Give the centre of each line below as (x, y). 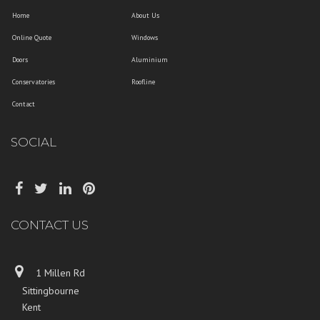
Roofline (144, 82)
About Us (146, 16)
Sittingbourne (45, 291)
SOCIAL (34, 142)
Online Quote (32, 38)
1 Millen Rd (56, 273)
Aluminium (150, 60)
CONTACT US (50, 225)
